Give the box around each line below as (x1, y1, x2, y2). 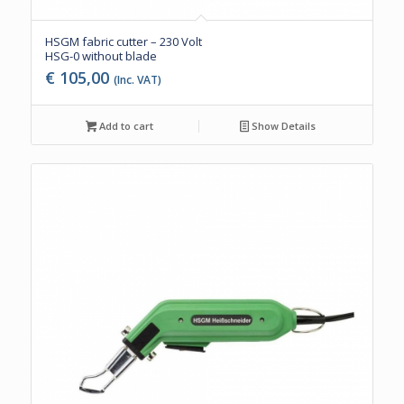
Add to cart (96, 119, 154, 133)
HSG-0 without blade (44, 48, 157, 65)
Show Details (249, 119, 317, 133)
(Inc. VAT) (113, 72, 161, 88)
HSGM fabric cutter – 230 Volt (44, 33, 202, 50)
